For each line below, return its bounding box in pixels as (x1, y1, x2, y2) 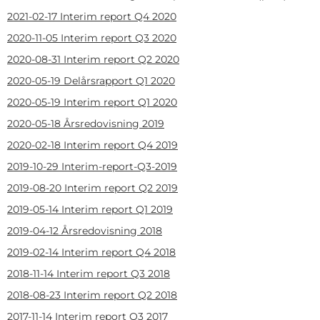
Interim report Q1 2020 (64, 95, 177, 109)
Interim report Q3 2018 (56, 266, 170, 280)
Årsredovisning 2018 (61, 224, 162, 237)
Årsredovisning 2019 (64, 116, 164, 130)
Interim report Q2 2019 (64, 181, 178, 194)
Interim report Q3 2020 (61, 31, 176, 44)
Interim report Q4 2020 (60, 9, 176, 23)
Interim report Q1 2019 (61, 202, 173, 216)
